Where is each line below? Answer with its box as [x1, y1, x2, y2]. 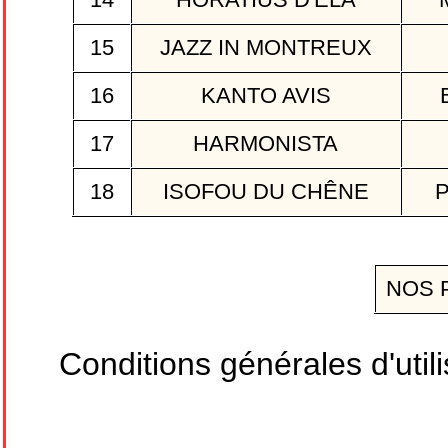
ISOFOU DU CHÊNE [156, 179, 375, 205]
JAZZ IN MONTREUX [153, 35, 378, 61]
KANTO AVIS [194, 83, 337, 109]
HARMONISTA [187, 131, 344, 157]
